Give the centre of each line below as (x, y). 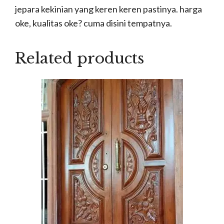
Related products (79, 58)
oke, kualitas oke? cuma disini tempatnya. (93, 23)
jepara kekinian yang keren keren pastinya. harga (108, 9)
